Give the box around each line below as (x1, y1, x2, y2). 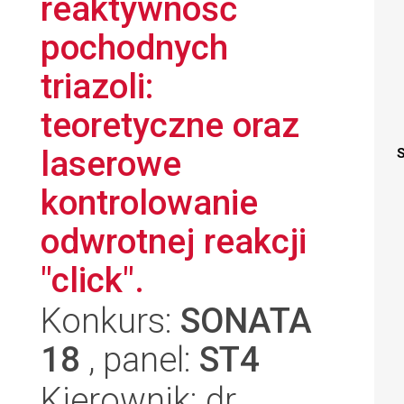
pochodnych (41, 27, 228, 68)
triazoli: (41, 66, 153, 106)
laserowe (41, 143, 181, 184)
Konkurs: (41, 300, 180, 341)
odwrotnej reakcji (41, 221, 307, 262)
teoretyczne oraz (41, 105, 299, 145)
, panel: (80, 339, 199, 380)
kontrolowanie (41, 182, 258, 223)
